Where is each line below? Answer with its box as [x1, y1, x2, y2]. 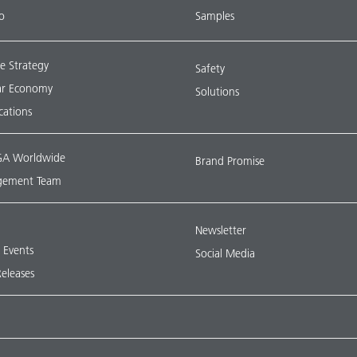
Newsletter [194, 223, 246, 237]
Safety [194, 61, 225, 76]
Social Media [194, 246, 255, 261]
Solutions [194, 84, 239, 99]
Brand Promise [194, 154, 265, 168]
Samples [194, 9, 234, 23]
